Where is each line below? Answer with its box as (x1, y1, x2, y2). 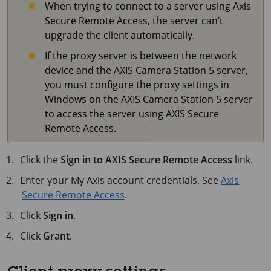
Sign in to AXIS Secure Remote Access (60, 153, 233, 166)
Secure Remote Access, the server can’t (45, 14, 223, 27)
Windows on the (45, 93, 121, 106)
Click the (20, 153, 61, 166)
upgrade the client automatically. (45, 28, 195, 42)
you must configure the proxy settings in (45, 78, 229, 91)
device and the (45, 64, 114, 77)
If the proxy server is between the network (45, 49, 237, 62)
